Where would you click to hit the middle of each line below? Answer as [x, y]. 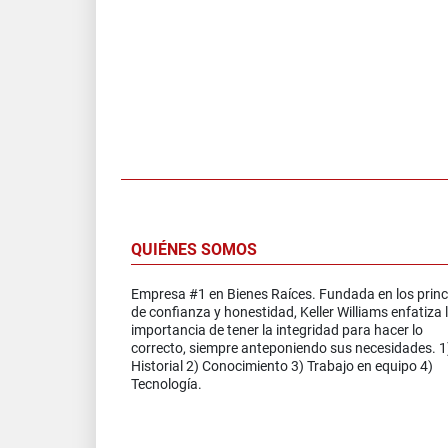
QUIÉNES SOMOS [194, 249]
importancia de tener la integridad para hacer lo [277, 329]
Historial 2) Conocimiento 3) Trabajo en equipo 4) [282, 365]
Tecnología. [166, 383]
